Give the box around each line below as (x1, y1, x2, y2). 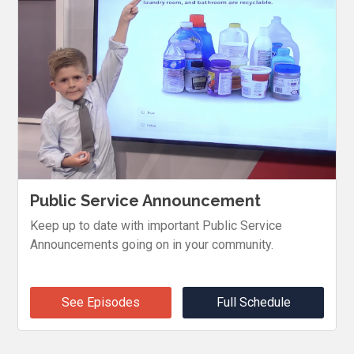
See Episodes (61, 294, 140, 310)
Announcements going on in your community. (30, 236, 274, 252)
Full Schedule (216, 294, 291, 310)
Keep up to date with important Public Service (30, 217, 283, 233)
